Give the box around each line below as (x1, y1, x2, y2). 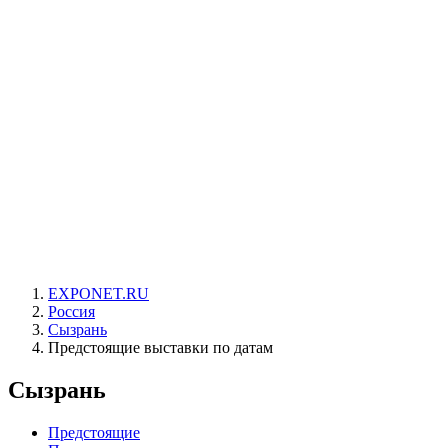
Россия (48, 303, 95, 320)
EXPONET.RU (48, 285, 149, 302)
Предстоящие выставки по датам (48, 339, 273, 356)
